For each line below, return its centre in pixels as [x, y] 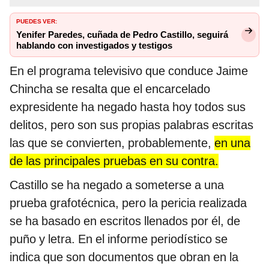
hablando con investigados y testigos [94, 46]
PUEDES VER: [37, 21]
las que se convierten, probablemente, [112, 143]
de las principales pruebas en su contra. [114, 161]
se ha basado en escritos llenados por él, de [125, 221]
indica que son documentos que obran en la [124, 257]
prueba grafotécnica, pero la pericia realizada [128, 203]
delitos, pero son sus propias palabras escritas [131, 125]
